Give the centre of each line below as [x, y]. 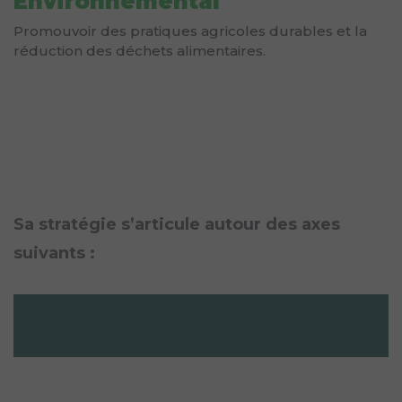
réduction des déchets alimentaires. [140, 50]
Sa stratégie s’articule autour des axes [177, 224]
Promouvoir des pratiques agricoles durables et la [190, 31]
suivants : [54, 253]
